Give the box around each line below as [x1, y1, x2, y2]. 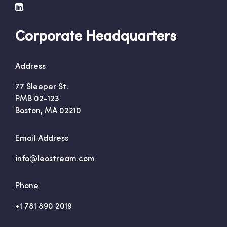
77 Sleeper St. [15, 83, 68, 91]
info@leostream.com [15, 155, 95, 163]
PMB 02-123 [15, 95, 59, 103]
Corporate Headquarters [15, 30, 176, 44]
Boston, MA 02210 [15, 107, 81, 116]
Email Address [15, 135, 68, 143]
